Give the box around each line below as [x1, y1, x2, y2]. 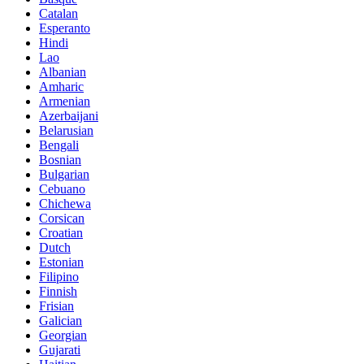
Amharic [39, 80, 84, 94]
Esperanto [39, 21, 90, 36]
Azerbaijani [39, 109, 98, 123]
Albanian [39, 65, 86, 80]
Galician [39, 314, 82, 328]
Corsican [39, 211, 84, 226]
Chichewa [39, 197, 91, 211]
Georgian [39, 328, 87, 343]
